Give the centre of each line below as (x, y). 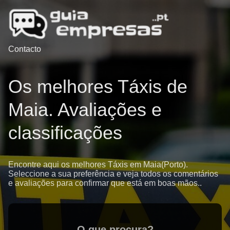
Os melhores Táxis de (98, 86)
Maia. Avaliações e (85, 109)
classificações (65, 132)
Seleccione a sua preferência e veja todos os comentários (113, 174)
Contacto (25, 49)
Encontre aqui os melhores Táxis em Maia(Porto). (98, 164)
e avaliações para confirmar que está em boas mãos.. (105, 183)
